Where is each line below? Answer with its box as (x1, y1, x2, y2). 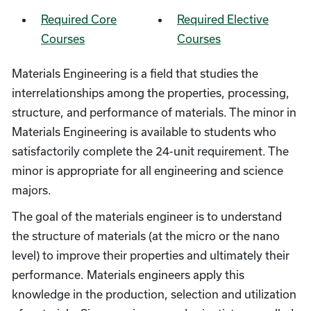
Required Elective (177, 12, 269, 26)
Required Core (41, 12, 117, 26)
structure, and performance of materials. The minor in (12, 106, 296, 119)
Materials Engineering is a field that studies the (12, 67, 258, 80)
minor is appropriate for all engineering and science (12, 164, 283, 177)
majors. (12, 183, 51, 196)
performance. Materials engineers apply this (12, 268, 244, 281)
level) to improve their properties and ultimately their (12, 249, 289, 262)
